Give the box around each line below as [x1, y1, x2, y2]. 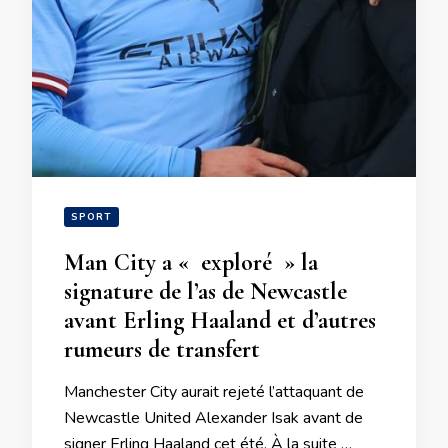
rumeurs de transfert [64, 335, 260, 364]
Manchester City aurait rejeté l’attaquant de [64, 381, 364, 403]
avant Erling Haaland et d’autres [64, 306, 376, 335]
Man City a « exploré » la [64, 248, 318, 277]
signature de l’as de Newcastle [64, 277, 347, 306]
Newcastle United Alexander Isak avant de [64, 407, 363, 429]
